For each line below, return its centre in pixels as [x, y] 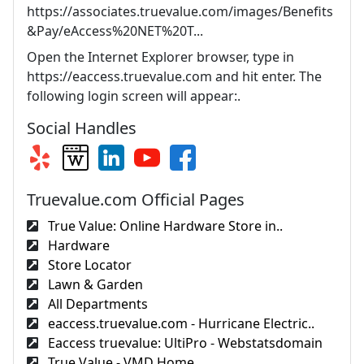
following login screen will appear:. [134, 96]
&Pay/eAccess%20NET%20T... [115, 31]
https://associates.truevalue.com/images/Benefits [180, 11]
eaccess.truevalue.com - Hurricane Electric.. [180, 323]
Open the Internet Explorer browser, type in [160, 57]
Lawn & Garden [94, 284]
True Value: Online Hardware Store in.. [164, 226]
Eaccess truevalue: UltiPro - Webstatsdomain [184, 343]
